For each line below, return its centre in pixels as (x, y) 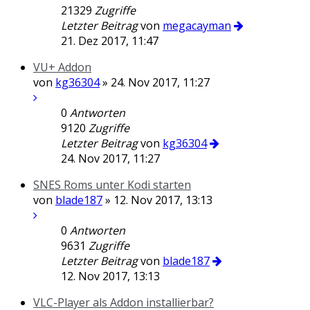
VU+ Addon (62, 67)
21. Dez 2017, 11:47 (110, 41)
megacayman (197, 26)
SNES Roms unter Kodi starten (112, 185)
